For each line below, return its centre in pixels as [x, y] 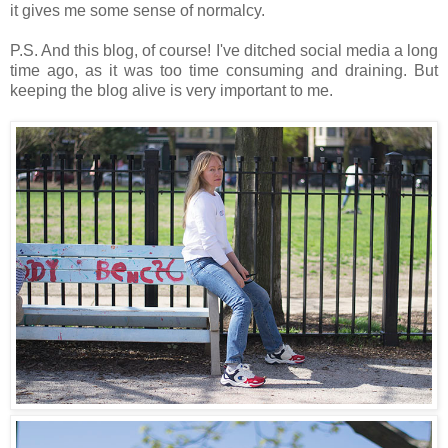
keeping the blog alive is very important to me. [171, 90]
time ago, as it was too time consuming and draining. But [224, 70]
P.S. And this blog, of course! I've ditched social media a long [224, 50]
